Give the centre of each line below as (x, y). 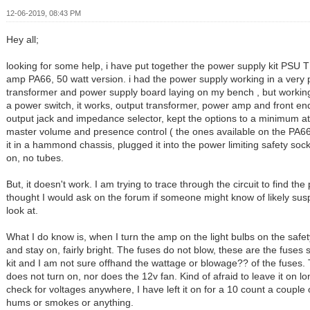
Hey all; (23, 40)
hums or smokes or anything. (70, 303)
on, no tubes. (35, 158)
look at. (22, 211)
